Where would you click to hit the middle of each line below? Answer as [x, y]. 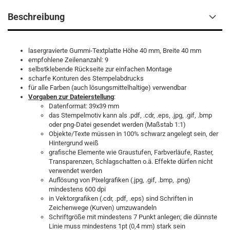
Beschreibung [36, 17]
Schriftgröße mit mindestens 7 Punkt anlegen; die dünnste [133, 217]
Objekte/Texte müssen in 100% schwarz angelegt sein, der [133, 134]
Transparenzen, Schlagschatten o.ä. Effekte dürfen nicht [131, 161]
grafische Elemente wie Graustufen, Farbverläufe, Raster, [131, 152]
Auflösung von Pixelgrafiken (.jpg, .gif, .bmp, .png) [120, 180]
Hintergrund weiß [74, 143]
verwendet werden [76, 171]
